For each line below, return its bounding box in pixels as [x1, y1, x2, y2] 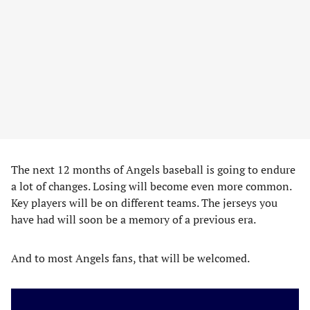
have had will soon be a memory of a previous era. [11, 212, 256, 227]
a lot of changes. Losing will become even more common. [11, 179, 291, 194]
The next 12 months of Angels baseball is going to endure [11, 162, 295, 177]
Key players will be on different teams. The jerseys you [11, 195, 277, 210]
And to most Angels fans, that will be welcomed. [11, 250, 250, 266]
